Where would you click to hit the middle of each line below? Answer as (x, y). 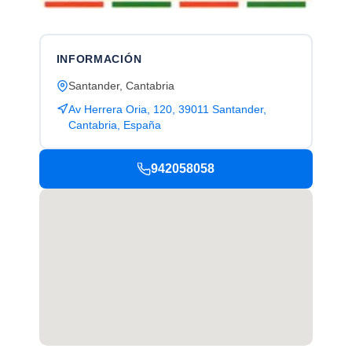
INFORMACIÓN (99, 59)
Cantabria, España (114, 125)
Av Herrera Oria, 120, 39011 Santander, (167, 109)
